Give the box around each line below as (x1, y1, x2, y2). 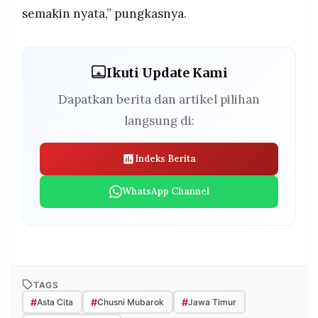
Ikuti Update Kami (106, 64, 228, 81)
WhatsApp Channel (121, 185, 209, 198)
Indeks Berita (135, 153, 196, 165)
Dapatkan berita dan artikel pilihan (58, 92, 260, 108)
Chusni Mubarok (97, 297, 164, 308)
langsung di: (124, 113, 194, 129)
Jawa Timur (187, 297, 236, 308)
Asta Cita (36, 297, 73, 308)
